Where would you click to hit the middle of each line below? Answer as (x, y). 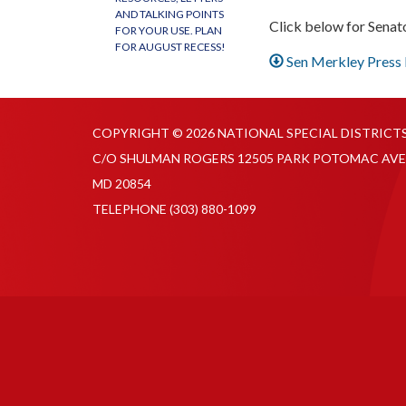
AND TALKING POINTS (169, 14)
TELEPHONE (130, 208)
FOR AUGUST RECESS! (170, 47)
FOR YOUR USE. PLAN (169, 30)
